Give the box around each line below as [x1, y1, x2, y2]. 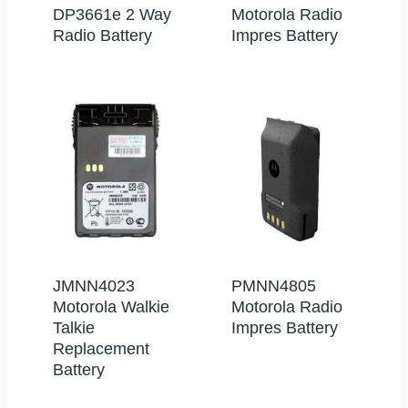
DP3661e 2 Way [53, 5, 171, 25]
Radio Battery [53, 26, 152, 46]
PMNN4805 [231, 277, 316, 296]
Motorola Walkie [53, 298, 169, 317]
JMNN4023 [53, 277, 135, 296]
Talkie [53, 319, 95, 338]
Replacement [53, 340, 149, 359]
